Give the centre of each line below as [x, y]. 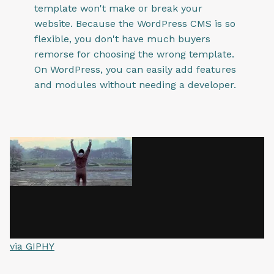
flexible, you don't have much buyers [122, 39]
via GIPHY [32, 246]
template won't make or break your [118, 9]
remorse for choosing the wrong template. [134, 54]
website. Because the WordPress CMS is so [135, 24]
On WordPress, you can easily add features [135, 70]
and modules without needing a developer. [135, 85]
